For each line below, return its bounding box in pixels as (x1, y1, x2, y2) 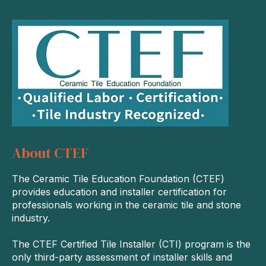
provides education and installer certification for (12, 185, 227, 198)
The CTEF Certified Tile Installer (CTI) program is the (12, 238, 251, 251)
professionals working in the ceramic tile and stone (12, 198, 241, 211)
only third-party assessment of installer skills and (12, 251, 232, 264)
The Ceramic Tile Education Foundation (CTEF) (12, 172, 224, 185)
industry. (12, 211, 53, 224)
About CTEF (12, 142, 88, 163)
